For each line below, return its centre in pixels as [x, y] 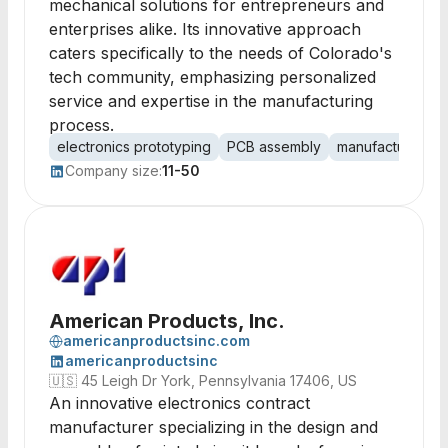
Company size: [113, 170]
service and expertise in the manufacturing [211, 101]
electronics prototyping [134, 146]
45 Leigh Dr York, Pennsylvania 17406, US [219, 380]
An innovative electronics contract [179, 403]
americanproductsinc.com [156, 340]
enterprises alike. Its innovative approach [205, 29]
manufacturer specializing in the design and [213, 427]
